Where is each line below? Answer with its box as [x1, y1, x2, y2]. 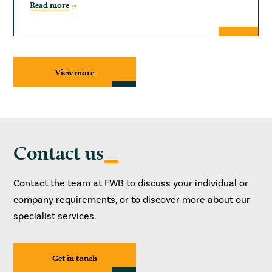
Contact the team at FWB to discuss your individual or [13, 177, 249, 190]
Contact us [13, 141, 104, 165]
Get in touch [52, 253, 98, 263]
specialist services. [13, 210, 97, 223]
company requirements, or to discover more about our [13, 194, 251, 206]
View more [55, 67, 95, 78]
